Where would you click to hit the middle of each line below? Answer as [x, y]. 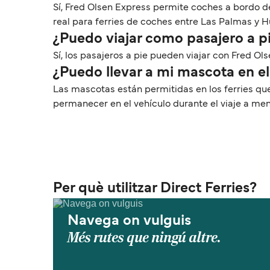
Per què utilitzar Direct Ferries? [155, 189]
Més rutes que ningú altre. [144, 238]
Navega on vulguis [129, 221]
